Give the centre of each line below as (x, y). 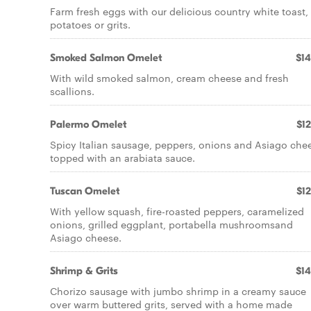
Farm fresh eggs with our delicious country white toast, (179, 11)
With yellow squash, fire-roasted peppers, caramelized (177, 211)
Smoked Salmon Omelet (106, 58)
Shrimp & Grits (84, 271)
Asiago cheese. (86, 237)
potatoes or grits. (90, 24)
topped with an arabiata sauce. (123, 158)
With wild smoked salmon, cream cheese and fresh (169, 78)
